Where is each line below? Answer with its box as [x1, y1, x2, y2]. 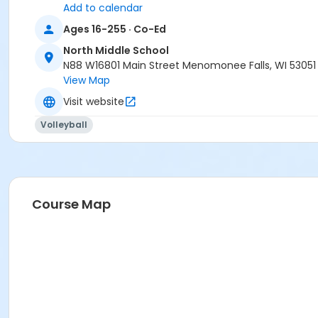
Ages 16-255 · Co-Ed [63, 21, 166, 36]
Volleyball [40, 119, 87, 131]
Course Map [32, 195, 111, 214]
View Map [63, 73, 110, 88]
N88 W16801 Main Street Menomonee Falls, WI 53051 [63, 58, 316, 73]
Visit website [63, 94, 124, 109]
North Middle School [63, 43, 169, 58]
